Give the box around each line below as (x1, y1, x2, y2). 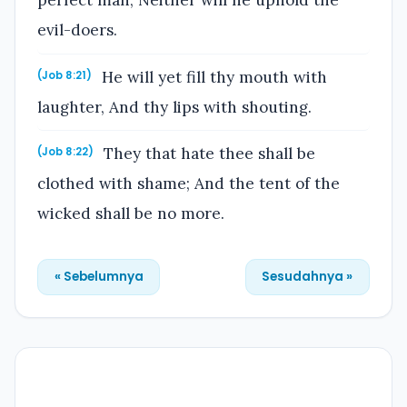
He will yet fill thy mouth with (97, 66, 328, 87)
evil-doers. (37, 20, 117, 41)
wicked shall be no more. (37, 203, 224, 224)
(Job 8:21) (37, 67, 92, 83)
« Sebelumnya (54, 267, 144, 285)
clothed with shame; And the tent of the (37, 174, 340, 194)
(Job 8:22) (37, 144, 94, 160)
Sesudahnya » (262, 267, 353, 285)
